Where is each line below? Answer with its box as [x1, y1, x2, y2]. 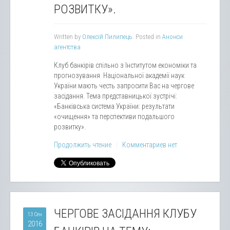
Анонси [162, 32, 183, 41]
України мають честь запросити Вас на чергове [54, 81, 194, 90]
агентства [54, 43, 81, 51]
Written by [54, 32, 82, 41]
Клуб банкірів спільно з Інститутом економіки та [54, 61, 197, 69]
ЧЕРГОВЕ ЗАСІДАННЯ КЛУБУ [54, 206, 197, 221]
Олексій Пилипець [82, 32, 132, 41]
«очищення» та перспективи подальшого [54, 112, 175, 121]
